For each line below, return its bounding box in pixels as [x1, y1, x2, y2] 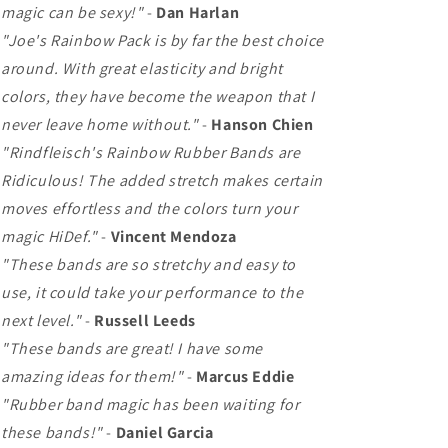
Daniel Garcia [115, 421, 214, 443]
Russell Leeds [94, 309, 196, 331]
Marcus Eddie [196, 365, 295, 387]
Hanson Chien [211, 113, 314, 135]
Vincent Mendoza [110, 225, 237, 247]
